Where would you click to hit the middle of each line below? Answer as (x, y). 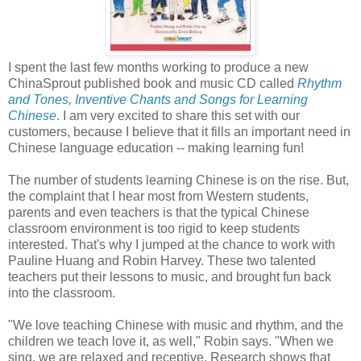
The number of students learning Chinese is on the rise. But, (178, 180)
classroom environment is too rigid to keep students (154, 228)
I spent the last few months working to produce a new (158, 67)
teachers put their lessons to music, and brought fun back (170, 276)
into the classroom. (62, 293)
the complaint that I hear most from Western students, (158, 196)
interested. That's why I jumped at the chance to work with (172, 244)
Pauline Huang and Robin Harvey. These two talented (162, 260)
